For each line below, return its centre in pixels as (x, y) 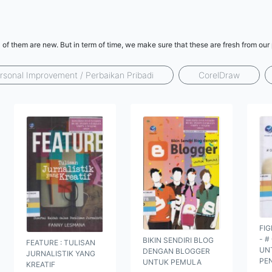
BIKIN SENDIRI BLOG (178, 240)
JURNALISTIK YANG (61, 254)
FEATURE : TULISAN (61, 243)
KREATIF (41, 265)
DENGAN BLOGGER (176, 251)
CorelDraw (219, 75)
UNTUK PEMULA (172, 262)
